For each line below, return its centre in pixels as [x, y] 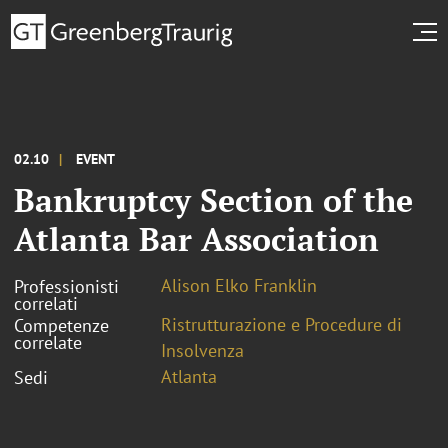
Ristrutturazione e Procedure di [281, 324]
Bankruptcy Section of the [213, 199]
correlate [48, 342]
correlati [46, 303]
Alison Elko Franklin [239, 285]
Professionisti [66, 286]
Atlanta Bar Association [196, 238]
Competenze [61, 325]
